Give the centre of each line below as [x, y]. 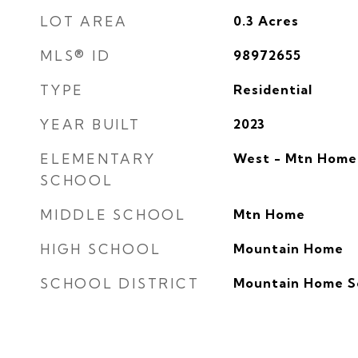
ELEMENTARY [98, 159]
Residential [272, 89]
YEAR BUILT [90, 124]
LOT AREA [84, 21]
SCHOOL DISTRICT [120, 283]
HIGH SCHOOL [101, 249]
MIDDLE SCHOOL [113, 215]
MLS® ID [76, 56]
